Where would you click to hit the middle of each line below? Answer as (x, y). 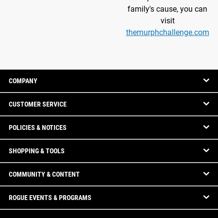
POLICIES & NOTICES (38, 128)
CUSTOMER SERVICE (38, 104)
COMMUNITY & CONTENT (44, 174)
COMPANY (23, 81)
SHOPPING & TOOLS (37, 151)
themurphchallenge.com (167, 33)
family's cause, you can (167, 9)
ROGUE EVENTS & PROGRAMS (50, 198)
